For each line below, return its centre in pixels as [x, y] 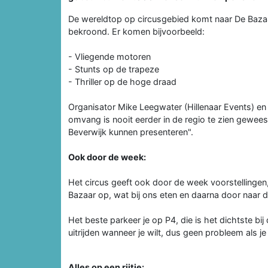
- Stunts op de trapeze [114, 69]
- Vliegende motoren [109, 56]
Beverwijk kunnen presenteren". [131, 132]
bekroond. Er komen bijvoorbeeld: [136, 31]
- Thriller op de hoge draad [122, 81]
